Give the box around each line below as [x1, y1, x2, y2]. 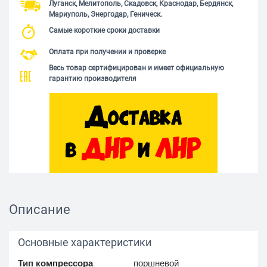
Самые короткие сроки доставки [49, 26, 160, 35]
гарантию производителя [49, 74, 136, 83]
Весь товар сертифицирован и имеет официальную [49, 64, 224, 73]
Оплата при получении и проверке [49, 48, 166, 57]
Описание [9, 202, 70, 218]
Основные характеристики [18, 236, 151, 249]
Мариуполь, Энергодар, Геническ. [49, 10, 162, 19]
